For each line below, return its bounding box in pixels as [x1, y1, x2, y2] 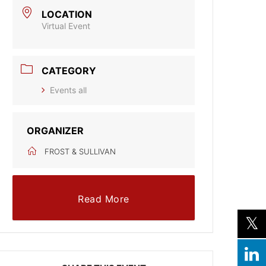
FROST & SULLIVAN [45, 146, 116, 156]
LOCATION [42, 8, 93, 20]
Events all [50, 84, 87, 95]
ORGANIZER [27, 124, 84, 137]
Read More [78, 192, 129, 205]
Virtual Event [42, 20, 91, 31]
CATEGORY [42, 64, 97, 77]
